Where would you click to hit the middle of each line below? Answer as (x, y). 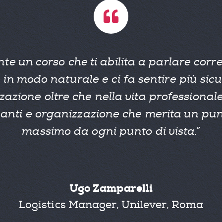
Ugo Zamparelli (111, 188)
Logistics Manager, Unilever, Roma (111, 205)
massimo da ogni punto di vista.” (111, 132)
